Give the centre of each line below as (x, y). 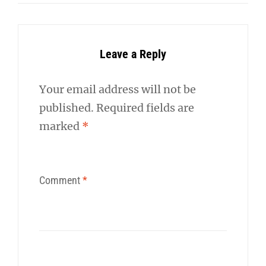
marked (61, 126)
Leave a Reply (133, 54)
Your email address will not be (118, 89)
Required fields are (145, 107)
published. (66, 107)
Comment (61, 180)
